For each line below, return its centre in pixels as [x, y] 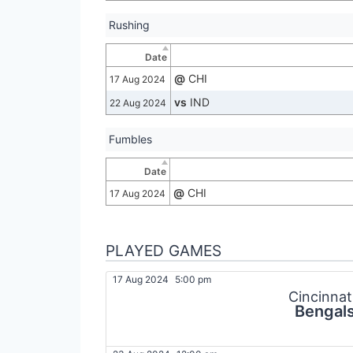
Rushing [129, 25]
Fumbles [130, 139]
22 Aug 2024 [138, 103]
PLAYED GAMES [163, 251]
